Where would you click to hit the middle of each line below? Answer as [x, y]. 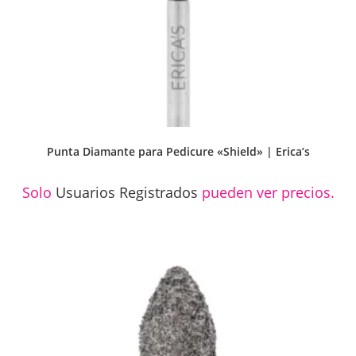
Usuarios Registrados [126, 193]
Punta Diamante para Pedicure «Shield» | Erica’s [178, 152]
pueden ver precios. [266, 193]
